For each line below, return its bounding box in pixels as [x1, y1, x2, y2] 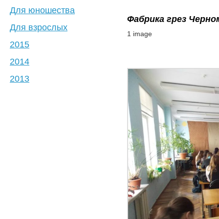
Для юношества [10, 5, 75, 15]
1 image [127, 30, 152, 38]
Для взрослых [10, 22, 67, 32]
